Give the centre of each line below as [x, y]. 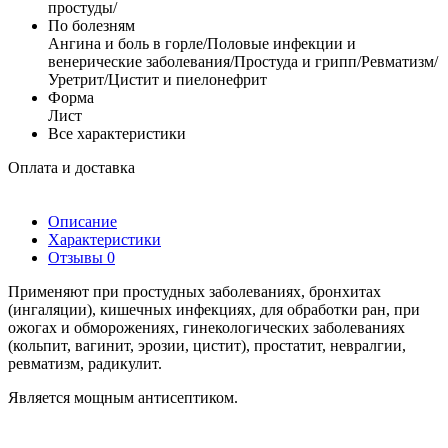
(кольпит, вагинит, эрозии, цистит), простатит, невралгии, [207, 345]
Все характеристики [117, 133]
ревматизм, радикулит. [85, 363]
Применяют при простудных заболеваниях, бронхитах [194, 291]
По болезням [91, 25]
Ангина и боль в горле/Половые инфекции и [202, 43]
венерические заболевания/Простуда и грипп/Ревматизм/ [243, 61]
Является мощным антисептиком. [123, 397]
